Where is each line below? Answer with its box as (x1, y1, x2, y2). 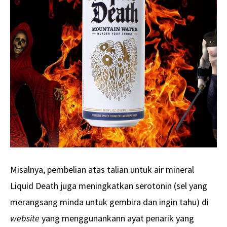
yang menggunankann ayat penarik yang (40, 212, 194, 224)
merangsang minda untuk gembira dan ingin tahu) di (10, 196, 209, 208)
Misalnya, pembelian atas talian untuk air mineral (10, 163, 194, 175)
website (10, 212, 40, 224)
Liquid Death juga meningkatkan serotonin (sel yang (10, 179, 207, 192)
